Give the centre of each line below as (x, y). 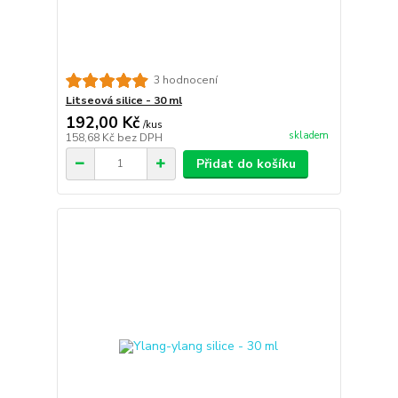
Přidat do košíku (246, 163)
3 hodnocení (185, 80)
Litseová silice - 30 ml (123, 100)
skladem (308, 136)
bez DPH (139, 137)
